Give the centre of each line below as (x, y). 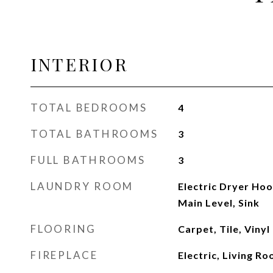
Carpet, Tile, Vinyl (224, 229)
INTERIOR (79, 64)
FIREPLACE (64, 255)
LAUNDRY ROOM (82, 186)
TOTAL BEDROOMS (89, 108)
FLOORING (63, 229)
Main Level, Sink (218, 203)
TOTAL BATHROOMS (94, 134)
